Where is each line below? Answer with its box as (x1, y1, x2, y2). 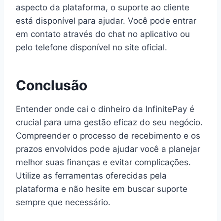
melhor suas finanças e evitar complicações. (16, 157, 191, 167)
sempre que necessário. (16, 197, 110, 207)
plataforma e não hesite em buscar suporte (16, 184, 187, 194)
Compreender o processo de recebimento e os (16, 130, 200, 141)
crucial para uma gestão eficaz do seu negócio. (16, 117, 203, 127)
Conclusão (16, 76, 87, 94)
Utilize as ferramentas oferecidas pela (16, 170, 167, 181)
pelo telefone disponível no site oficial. (16, 42, 167, 52)
